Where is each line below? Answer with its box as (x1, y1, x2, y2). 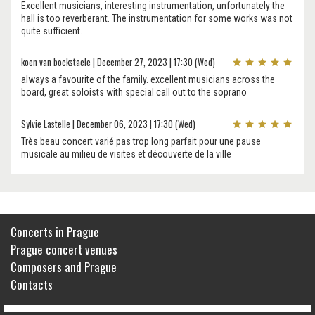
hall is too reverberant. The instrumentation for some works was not (21, 12, 292, 24)
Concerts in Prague (11, 223, 99, 241)
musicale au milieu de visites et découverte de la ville (21, 148, 231, 160)
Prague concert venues (11, 240, 117, 259)
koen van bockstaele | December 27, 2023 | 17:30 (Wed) (21, 55, 215, 69)
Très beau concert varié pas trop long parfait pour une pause (21, 136, 261, 148)
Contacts (11, 276, 53, 294)
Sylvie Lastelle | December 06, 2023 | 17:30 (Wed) (21, 117, 195, 131)
